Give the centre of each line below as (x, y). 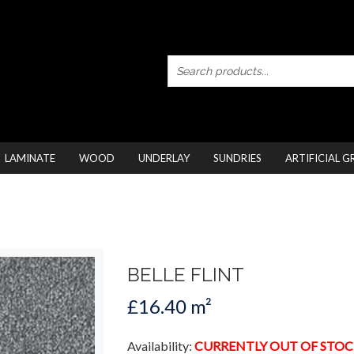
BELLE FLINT (185, 275)
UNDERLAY (164, 158)
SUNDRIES (237, 158)
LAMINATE (30, 158)
